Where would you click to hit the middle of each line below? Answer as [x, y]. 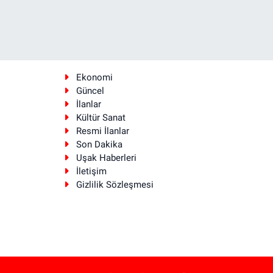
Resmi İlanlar [102, 131]
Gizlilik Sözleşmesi [115, 185]
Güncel [90, 91]
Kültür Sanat [101, 118]
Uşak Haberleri [106, 158]
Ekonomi [94, 78]
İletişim [91, 172]
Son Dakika [99, 145]
